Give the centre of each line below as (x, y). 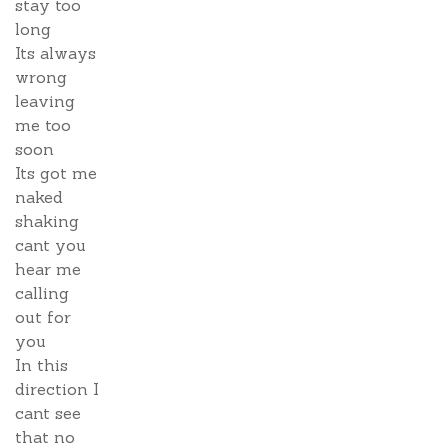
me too (43, 125)
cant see (48, 413)
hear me (48, 269)
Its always (55, 53)
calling (42, 293)
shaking (47, 221)
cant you (50, 245)
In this (41, 365)
